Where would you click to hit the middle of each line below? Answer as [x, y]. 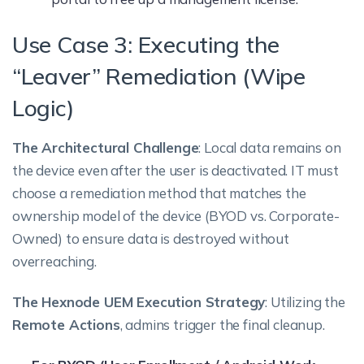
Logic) [43, 108]
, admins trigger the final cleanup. [222, 325]
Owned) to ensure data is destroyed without [151, 238]
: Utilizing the [305, 302]
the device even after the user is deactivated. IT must [175, 170]
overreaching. [54, 261]
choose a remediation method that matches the [159, 193]
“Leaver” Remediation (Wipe [159, 76]
